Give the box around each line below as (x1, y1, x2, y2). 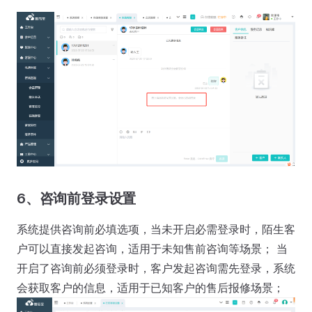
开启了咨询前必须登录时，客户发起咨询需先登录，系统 (17, 261, 295, 276)
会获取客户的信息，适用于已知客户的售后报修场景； (17, 281, 284, 295)
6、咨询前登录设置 (17, 190, 136, 208)
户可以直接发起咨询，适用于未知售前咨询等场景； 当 (17, 242, 288, 256)
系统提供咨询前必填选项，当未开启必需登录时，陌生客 (17, 222, 295, 237)
